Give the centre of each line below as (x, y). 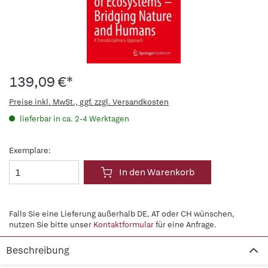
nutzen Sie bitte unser (51, 225)
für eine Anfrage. (185, 225)
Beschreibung (38, 250)
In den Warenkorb (157, 172)
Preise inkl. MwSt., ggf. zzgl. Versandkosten (89, 102)
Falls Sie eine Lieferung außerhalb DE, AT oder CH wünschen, (122, 214)
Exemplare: (30, 150)
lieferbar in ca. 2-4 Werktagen (74, 119)
